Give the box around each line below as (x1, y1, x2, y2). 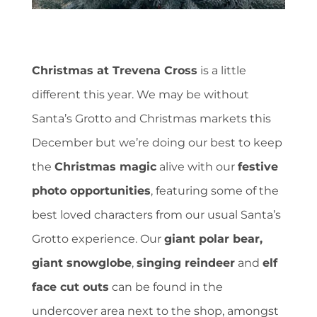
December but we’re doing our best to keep (32, 136, 282, 150)
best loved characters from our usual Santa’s (32, 208, 281, 222)
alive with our (156, 160, 238, 174)
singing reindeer (137, 256, 235, 270)
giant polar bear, (164, 232, 263, 246)
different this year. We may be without (32, 88, 249, 102)
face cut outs (32, 280, 109, 294)
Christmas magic (54, 160, 156, 174)
